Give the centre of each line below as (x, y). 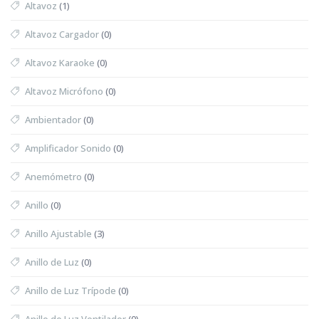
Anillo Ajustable (58, 233)
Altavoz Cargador (62, 34)
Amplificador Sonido (68, 148)
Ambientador (53, 119)
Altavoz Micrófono (64, 91)
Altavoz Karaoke (60, 62)
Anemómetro (53, 176)
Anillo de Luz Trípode (70, 290)
